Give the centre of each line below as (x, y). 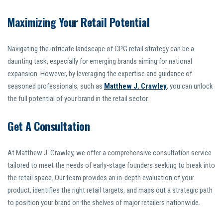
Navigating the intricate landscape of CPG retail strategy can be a (101, 49)
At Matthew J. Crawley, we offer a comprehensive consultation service (110, 153)
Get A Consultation (49, 126)
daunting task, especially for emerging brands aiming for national (100, 61)
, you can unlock (190, 86)
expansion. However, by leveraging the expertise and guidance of (100, 74)
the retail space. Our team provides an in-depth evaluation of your (101, 178)
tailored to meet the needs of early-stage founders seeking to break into (111, 166)
